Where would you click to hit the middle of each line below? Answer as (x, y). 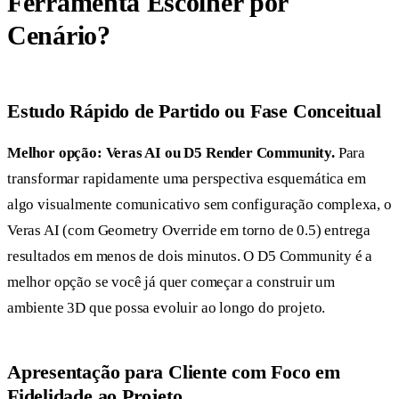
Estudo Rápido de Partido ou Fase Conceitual (194, 111)
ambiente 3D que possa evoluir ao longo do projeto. (167, 307)
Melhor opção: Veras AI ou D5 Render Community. (171, 152)
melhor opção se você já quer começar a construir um (171, 281)
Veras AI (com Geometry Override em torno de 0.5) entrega (189, 230)
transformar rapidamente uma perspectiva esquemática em (187, 178)
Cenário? (59, 36)
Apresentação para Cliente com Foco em (174, 371)
